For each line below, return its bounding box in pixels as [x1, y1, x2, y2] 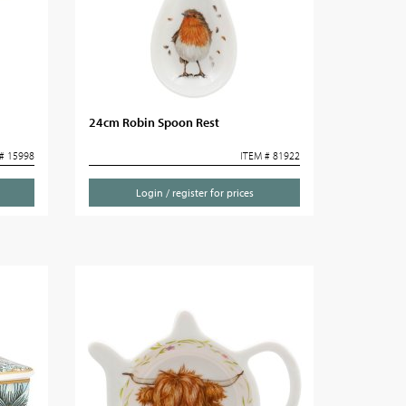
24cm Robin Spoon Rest [89, 114, 220, 130]
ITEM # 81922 [239, 149, 300, 162]
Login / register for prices [135, 186, 254, 199]
